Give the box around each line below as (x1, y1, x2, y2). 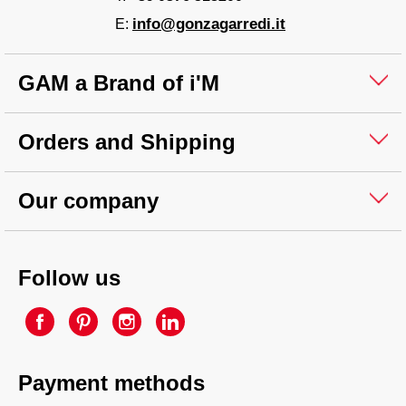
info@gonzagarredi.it (132, 14, 285, 33)
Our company (18, 188, 159, 213)
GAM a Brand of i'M (18, 70, 219, 95)
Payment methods (18, 370, 205, 395)
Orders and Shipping (18, 129, 236, 154)
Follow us (18, 265, 121, 290)
